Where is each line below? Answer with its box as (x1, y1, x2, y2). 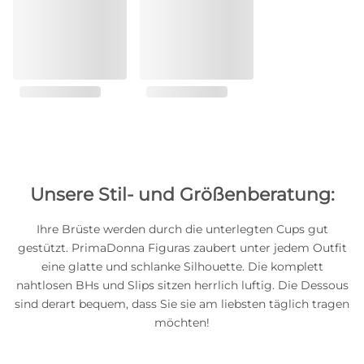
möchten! (154, 315, 210, 330)
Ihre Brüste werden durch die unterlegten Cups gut (36, 222, 328, 236)
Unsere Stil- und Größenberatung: (29, 184, 335, 206)
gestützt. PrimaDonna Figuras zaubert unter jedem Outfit (17, 240, 347, 255)
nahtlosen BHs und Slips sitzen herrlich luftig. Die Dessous (15, 278, 349, 292)
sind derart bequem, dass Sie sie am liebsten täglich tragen (15, 297, 349, 311)
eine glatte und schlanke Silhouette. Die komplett (41, 259, 323, 274)
